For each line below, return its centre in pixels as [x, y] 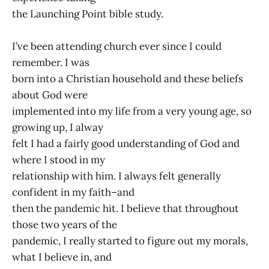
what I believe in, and [62, 257]
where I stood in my [59, 160]
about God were [50, 95]
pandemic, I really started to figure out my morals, [130, 241]
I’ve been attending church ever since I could [117, 47]
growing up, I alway [58, 128]
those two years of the [65, 225]
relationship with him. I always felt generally [116, 176]
